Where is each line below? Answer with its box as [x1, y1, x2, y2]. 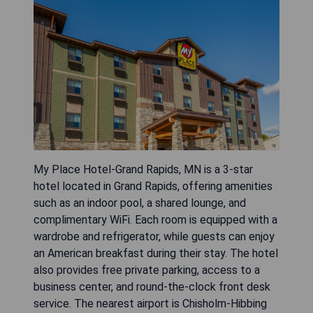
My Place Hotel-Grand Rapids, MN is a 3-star [34, 162, 253, 176]
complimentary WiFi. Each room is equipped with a [34, 212, 277, 226]
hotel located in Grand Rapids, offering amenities [34, 179, 272, 193]
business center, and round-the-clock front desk [34, 279, 270, 293]
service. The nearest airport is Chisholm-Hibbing [34, 296, 267, 310]
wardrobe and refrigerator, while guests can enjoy [34, 229, 275, 243]
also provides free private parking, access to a [34, 263, 260, 277]
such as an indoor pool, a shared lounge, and [34, 196, 246, 210]
